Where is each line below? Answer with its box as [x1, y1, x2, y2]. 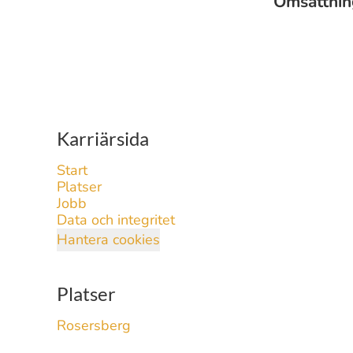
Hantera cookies [57, 230, 160, 249]
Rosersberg [57, 316, 131, 335]
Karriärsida [57, 127, 149, 150]
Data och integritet [57, 210, 175, 229]
